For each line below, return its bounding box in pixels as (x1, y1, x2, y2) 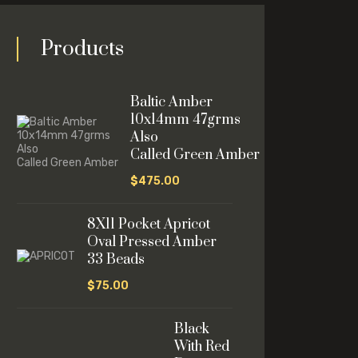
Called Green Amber (130, 146, 260, 164)
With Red (174, 338, 229, 356)
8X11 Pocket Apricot (87, 216, 210, 233)
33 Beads (87, 251, 145, 268)
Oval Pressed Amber (87, 233, 217, 251)
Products (41, 36, 124, 62)
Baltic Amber (130, 93, 213, 111)
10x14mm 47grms (130, 111, 241, 129)
